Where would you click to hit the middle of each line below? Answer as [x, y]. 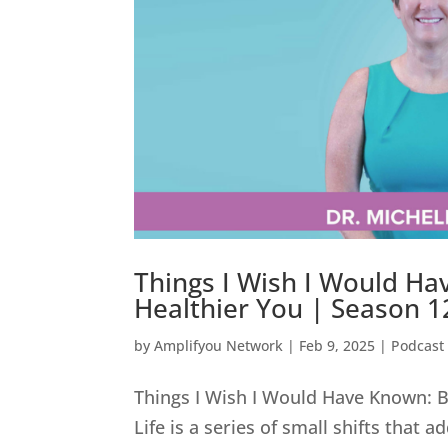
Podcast [418, 346]
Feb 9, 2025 [337, 346]
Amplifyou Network [219, 346]
